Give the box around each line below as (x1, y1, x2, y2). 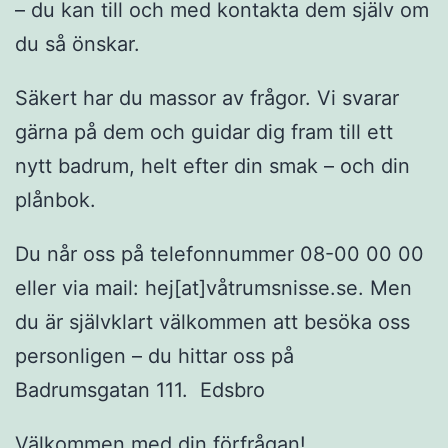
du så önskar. (15, 31, 140, 56)
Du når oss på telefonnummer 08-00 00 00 (15, 241, 424, 266)
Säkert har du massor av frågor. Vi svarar (15, 85, 399, 110)
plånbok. (15, 187, 96, 212)
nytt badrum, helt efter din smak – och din (15, 153, 410, 178)
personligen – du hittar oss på (15, 343, 294, 368)
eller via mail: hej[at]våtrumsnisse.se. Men (15, 275, 412, 300)
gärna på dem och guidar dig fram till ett (15, 119, 393, 144)
